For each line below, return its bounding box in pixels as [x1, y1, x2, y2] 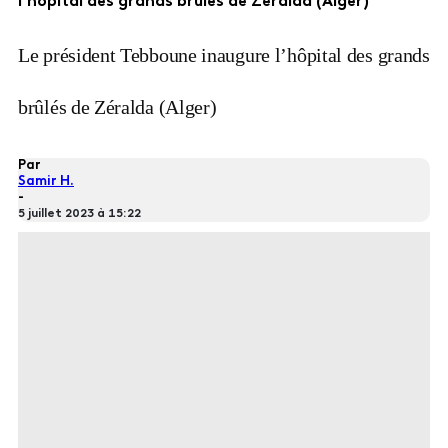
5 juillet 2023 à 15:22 [18, 207, 141, 220]
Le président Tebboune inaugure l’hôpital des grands [18, 43, 430, 66]
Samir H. [18, 174, 74, 188]
